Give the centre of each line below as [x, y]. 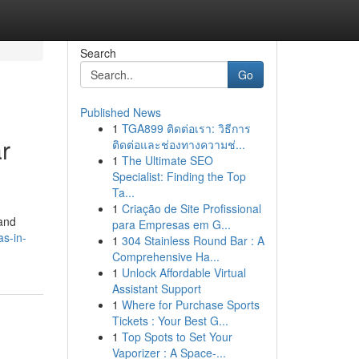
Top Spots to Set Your [177, 337]
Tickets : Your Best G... [170, 321]
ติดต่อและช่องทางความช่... [178, 144]
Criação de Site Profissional [191, 208]
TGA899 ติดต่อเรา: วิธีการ [186, 128]
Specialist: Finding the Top [179, 176]
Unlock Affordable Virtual [184, 272]
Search [98, 53]
